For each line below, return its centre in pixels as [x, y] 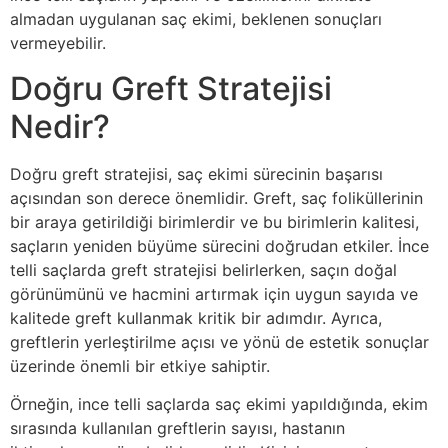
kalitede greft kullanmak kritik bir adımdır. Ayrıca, [196, 317]
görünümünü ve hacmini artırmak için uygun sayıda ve [214, 293]
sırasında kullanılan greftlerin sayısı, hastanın [177, 427]
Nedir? [60, 126]
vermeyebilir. [58, 43]
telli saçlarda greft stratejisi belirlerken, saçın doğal [203, 269]
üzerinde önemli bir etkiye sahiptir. [140, 365]
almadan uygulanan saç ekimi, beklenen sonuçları [196, 19]
